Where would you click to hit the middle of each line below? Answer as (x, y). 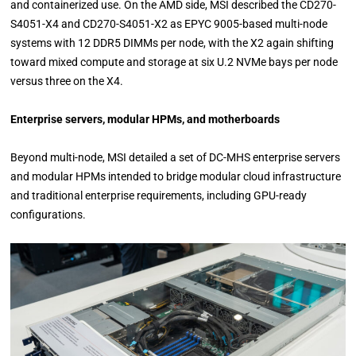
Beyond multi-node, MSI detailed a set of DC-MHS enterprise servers (176, 158)
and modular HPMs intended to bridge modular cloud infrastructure (176, 177)
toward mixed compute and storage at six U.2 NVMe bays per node (174, 62)
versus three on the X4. (67, 81)
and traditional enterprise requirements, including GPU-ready (159, 196)
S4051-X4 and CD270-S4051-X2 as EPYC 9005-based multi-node (169, 24)
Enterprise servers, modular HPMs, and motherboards (145, 120)
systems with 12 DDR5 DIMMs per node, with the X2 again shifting (172, 43)
